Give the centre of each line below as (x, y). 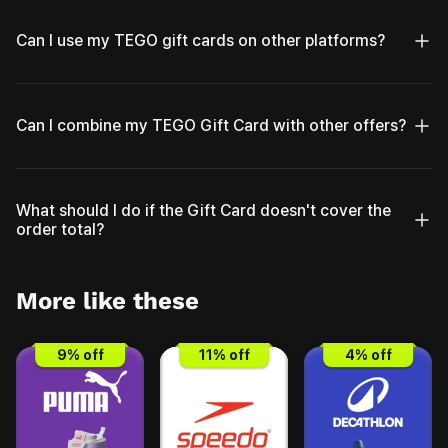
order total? (60, 229)
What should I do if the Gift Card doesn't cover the (203, 210)
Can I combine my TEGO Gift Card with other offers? (211, 126)
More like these (107, 300)
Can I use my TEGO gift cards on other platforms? (200, 41)
